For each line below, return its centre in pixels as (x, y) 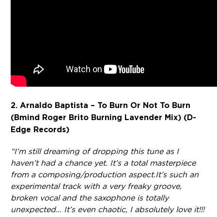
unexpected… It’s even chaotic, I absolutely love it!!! (108, 209)
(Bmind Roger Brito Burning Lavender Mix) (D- (104, 117)
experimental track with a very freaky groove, (96, 186)
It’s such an (177, 174)
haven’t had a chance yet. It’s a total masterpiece (103, 163)
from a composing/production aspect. (83, 174)
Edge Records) (40, 130)
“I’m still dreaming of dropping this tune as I (95, 151)
